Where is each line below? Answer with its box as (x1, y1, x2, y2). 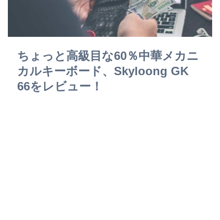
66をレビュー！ (17, 79, 103, 93)
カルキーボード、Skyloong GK (17, 64, 189, 78)
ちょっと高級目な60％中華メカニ (17, 49, 199, 62)
